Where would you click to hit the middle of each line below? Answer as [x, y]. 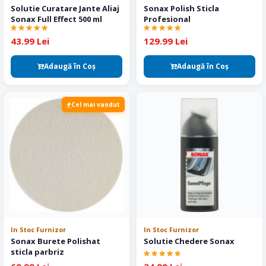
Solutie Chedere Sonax [189, 241]
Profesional [167, 19]
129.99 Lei [166, 41]
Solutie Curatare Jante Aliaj [65, 8]
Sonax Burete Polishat [56, 241]
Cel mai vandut [96, 104]
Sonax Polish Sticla [181, 8]
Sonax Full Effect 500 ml [56, 19]
